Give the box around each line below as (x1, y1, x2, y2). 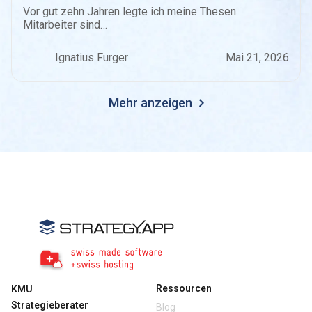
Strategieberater (11, 299, 88, 311)
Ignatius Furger (55, 50, 128, 64)
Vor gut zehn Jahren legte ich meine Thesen (23, 4, 236, 18)
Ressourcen (156, 282, 212, 294)
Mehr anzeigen (108, 95, 195, 110)
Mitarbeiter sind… (23, 17, 107, 31)
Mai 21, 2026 (226, 50, 289, 64)
